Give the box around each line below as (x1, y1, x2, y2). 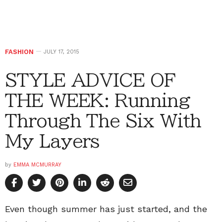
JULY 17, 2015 (44, 49, 79, 55)
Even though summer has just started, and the (5, 204, 207, 215)
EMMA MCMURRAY (13, 162, 61, 168)
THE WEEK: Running (5, 91, 190, 110)
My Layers (5, 132, 100, 150)
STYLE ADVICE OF (5, 71, 175, 89)
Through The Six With (5, 111, 202, 130)
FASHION (5, 48, 34, 56)
